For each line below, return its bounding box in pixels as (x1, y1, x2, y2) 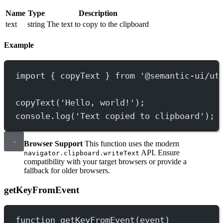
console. (15, 111, 56, 121)
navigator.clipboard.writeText (24, 149, 139, 157)
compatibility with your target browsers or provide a (24, 157, 187, 166)
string (27, 19, 45, 28)
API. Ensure (139, 148, 180, 157)
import (15, 70, 46, 81)
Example (4, 41, 34, 50)
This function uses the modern (83, 139, 179, 148)
